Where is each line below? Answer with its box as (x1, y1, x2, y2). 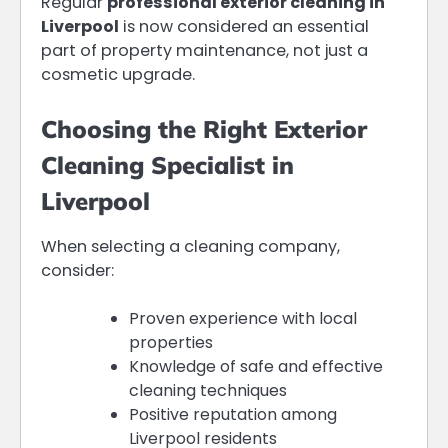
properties (129, 331, 213, 355)
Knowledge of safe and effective (129, 355, 383, 379)
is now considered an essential (119, 15, 369, 39)
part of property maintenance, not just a (41, 39, 368, 63)
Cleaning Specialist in (41, 150, 294, 181)
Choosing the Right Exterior (41, 114, 367, 145)
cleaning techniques (129, 379, 287, 403)
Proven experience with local (129, 307, 357, 331)
